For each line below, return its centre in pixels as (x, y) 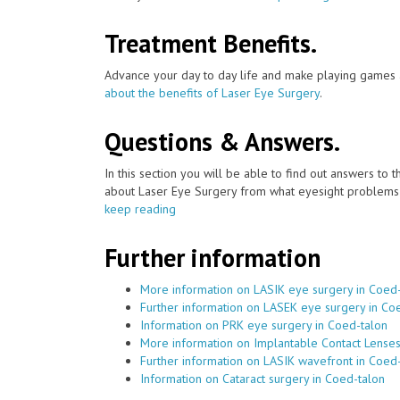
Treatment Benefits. (211, 43)
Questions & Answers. (222, 141)
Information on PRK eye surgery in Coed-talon (264, 325)
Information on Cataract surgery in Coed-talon (262, 378)
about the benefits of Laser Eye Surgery (212, 92)
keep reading (140, 208)
